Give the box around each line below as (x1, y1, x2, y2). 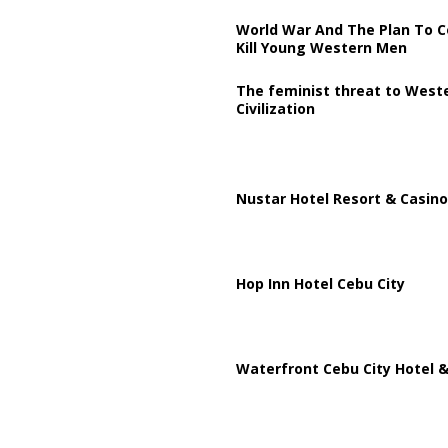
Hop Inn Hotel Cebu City (235, 273, 405, 293)
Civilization (235, 98, 315, 118)
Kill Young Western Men (235, 37, 407, 57)
